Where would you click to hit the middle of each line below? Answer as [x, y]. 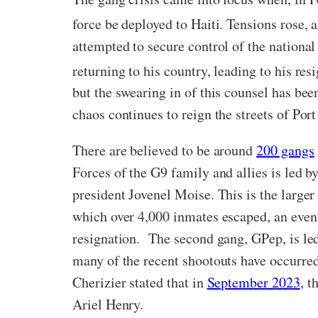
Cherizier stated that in [140, 283]
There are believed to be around [165, 150]
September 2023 [253, 283]
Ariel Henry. [111, 305]
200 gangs [285, 150]
